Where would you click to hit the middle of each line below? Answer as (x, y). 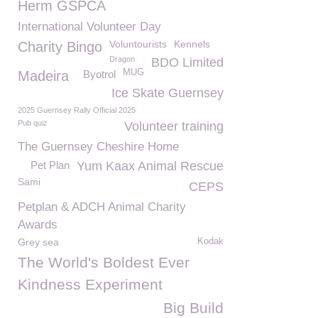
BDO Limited (187, 62)
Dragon (122, 59)
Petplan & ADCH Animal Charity (102, 207)
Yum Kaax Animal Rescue (150, 166)
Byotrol (99, 74)
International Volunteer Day (89, 27)
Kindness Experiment (90, 284)
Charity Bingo (60, 47)
